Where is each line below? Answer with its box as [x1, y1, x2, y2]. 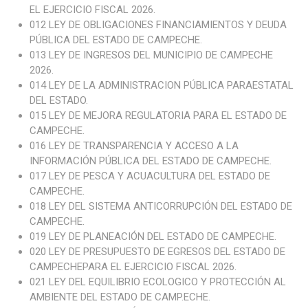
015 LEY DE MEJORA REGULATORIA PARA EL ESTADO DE [29, 109, 287, 122]
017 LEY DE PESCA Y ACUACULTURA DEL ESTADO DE [29, 170, 270, 182]
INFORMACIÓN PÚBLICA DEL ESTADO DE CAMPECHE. [29, 155, 272, 167]
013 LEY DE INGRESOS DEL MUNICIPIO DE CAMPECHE [29, 49, 273, 61]
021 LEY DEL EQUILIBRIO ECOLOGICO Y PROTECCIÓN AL [29, 276, 286, 288]
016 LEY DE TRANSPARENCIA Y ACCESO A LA [29, 140, 239, 152]
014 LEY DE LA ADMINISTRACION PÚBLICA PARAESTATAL [29, 79, 294, 91]
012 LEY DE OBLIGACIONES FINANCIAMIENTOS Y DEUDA [29, 19, 287, 31]
